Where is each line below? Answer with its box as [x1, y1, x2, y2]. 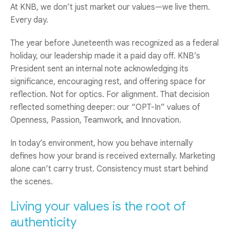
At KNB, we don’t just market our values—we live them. [10, 2, 210, 12]
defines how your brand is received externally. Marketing [10, 150, 215, 161]
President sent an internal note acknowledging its [10, 63, 188, 74]
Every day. [10, 14, 48, 25]
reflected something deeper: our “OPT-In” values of [10, 102, 200, 112]
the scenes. [10, 176, 53, 187]
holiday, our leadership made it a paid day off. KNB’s [10, 50, 200, 61]
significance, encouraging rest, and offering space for [10, 76, 206, 87]
